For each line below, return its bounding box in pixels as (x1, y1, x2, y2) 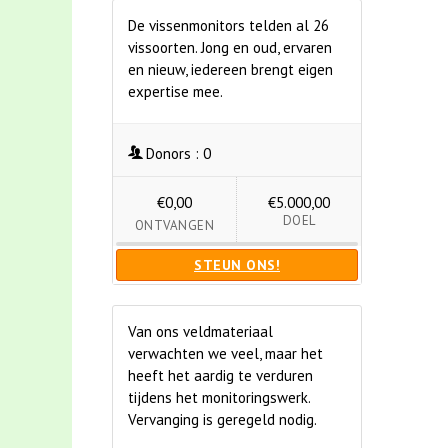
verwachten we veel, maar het (128, 344, 323, 363)
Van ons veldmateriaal (128, 322, 273, 341)
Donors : (145, 144, 199, 163)
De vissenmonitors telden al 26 (128, 16, 329, 35)
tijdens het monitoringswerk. (128, 388, 310, 407)
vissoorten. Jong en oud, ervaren (128, 38, 332, 57)
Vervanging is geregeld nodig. (128, 410, 317, 429)
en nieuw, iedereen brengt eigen (128, 60, 333, 79)
